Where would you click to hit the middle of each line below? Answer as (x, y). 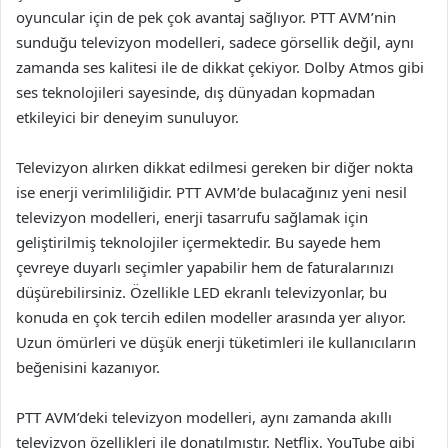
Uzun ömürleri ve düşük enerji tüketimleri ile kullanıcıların (216, 342)
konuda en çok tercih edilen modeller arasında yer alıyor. (211, 317)
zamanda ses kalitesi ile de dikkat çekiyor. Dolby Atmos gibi (220, 67)
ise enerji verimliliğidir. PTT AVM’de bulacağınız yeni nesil (211, 192)
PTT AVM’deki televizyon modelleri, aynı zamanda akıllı (204, 417)
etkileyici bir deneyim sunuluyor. (127, 117)
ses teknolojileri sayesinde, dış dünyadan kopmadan (195, 92)
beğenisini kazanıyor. (88, 367)
